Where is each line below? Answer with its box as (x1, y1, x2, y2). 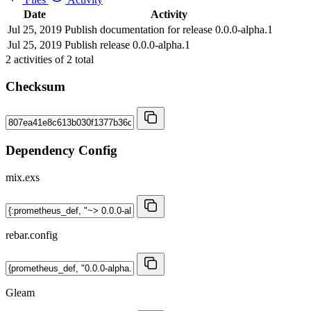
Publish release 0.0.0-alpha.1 (65, 38, 190, 51)
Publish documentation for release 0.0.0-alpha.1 (65, 23, 273, 35)
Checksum (6, 78, 65, 94)
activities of (11, 53, 67, 65)
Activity (150, 8, 187, 20)
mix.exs (6, 171, 40, 183)
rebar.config (6, 228, 58, 241)
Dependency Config (6, 142, 117, 158)
